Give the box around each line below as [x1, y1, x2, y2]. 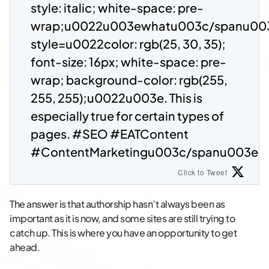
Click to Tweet [178, 167, 227, 178]
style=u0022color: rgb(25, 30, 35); [31, 36, 226, 52]
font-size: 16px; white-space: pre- [31, 54, 226, 70]
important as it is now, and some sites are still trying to [10, 212, 235, 225]
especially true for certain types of [31, 108, 224, 124]
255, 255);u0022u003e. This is [31, 90, 202, 106]
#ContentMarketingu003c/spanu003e [31, 144, 258, 160]
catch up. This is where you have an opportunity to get [10, 226, 237, 240]
